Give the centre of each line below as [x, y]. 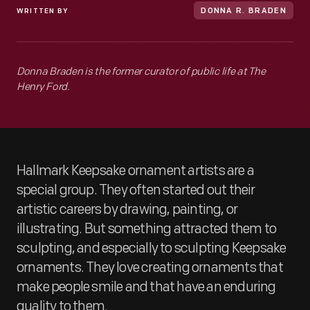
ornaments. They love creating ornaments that [150, 268]
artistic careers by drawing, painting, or [127, 210]
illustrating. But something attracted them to [147, 229]
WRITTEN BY [43, 11]
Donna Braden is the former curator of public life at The [141, 72]
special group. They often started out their [136, 190]
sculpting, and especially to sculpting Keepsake [152, 248]
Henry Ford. [43, 87]
